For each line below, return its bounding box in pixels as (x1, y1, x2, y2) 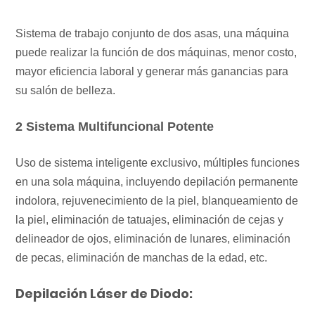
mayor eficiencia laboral (15, 65, 137, 77)
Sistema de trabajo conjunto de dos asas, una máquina (15, 27, 289, 39)
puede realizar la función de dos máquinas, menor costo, (15, 46, 297, 58)
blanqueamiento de (202, 194, 298, 207)
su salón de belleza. (15, 84, 115, 96)
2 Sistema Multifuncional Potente (15, 119, 214, 134)
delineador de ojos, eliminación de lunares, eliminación (15, 232, 290, 245)
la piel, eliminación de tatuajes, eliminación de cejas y (15, 213, 283, 226)
